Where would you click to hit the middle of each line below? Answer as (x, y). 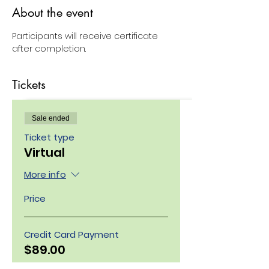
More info (45, 175)
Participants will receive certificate (86, 36)
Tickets (29, 85)
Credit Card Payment (71, 234)
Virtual (44, 153)
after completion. (49, 49)
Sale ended (51, 119)
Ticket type (49, 138)
